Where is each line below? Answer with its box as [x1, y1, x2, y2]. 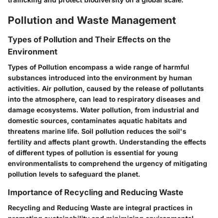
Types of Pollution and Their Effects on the [8, 34, 171, 44]
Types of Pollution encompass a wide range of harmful [8, 62, 189, 71]
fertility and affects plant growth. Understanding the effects [8, 137, 206, 146]
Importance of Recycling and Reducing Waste [8, 187, 183, 197]
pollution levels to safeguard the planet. [8, 169, 140, 178]
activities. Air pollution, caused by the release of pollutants [8, 84, 204, 92]
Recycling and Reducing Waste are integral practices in [8, 203, 193, 212]
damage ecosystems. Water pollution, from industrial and [8, 105, 199, 114]
